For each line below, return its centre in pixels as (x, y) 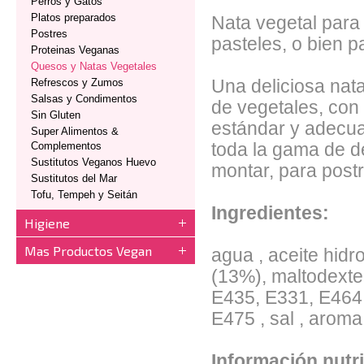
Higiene (47, 223)
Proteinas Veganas (75, 50)
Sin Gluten (56, 115)
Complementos (66, 146)
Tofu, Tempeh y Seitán (84, 195)
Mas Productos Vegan (88, 251)
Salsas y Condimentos (84, 99)
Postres (49, 34)
